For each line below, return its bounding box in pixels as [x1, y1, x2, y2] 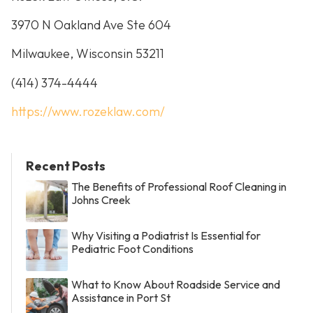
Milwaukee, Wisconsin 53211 [11, 45, 164, 62]
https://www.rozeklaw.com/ [11, 103, 165, 120]
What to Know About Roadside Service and [71, 277, 280, 292]
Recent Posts [26, 158, 105, 175]
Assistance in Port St [71, 291, 170, 305]
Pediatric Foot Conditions [71, 242, 194, 256]
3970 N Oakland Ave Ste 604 [11, 16, 171, 33]
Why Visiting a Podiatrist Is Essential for [71, 228, 261, 243]
